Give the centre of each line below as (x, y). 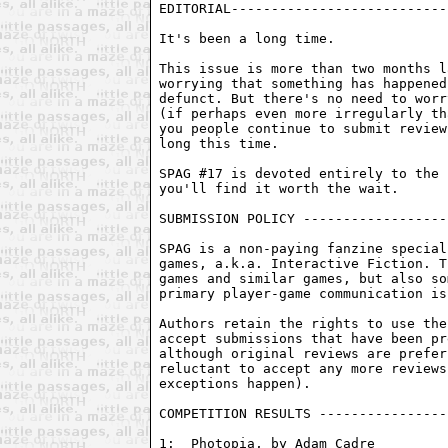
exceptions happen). (235, 383)
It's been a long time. (247, 38)
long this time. (219, 143)
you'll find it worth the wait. (279, 188)
